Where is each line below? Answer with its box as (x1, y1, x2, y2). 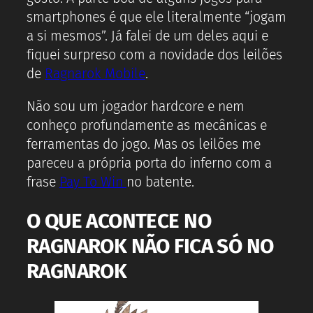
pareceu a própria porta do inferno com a (27, 154, 272, 171)
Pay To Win (59, 173, 126, 190)
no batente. (126, 173, 194, 190)
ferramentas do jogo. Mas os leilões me (27, 136, 261, 152)
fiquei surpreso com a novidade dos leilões (27, 47, 282, 64)
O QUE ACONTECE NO (27, 208, 211, 234)
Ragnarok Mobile (44, 66, 145, 82)
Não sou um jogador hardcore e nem (27, 98, 245, 115)
